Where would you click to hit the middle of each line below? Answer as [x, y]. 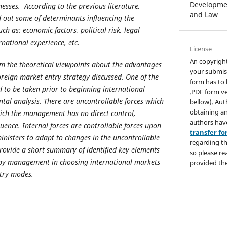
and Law [204, 15]
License [201, 48]
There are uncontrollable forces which [104, 101]
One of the [142, 77]
